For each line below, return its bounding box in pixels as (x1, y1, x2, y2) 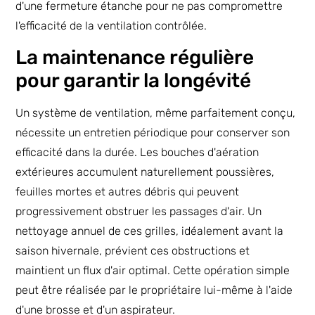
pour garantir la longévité (15, 69, 252, 93)
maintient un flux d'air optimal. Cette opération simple (15, 264, 290, 278)
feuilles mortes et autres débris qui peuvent (15, 185, 240, 199)
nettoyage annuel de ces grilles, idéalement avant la (15, 224, 284, 238)
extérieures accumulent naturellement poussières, (15, 165, 275, 179)
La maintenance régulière (15, 46, 255, 70)
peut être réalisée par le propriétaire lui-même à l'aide (15, 283, 293, 297)
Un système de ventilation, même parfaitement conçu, (15, 106, 296, 120)
